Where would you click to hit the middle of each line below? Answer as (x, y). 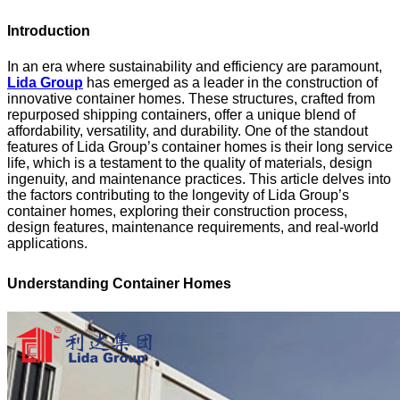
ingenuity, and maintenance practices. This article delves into (199, 179)
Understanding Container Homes (119, 283)
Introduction (49, 31)
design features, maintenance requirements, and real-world (193, 228)
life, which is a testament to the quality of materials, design (190, 163)
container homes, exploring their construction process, (177, 212)
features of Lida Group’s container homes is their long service (200, 147)
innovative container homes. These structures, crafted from (191, 99)
